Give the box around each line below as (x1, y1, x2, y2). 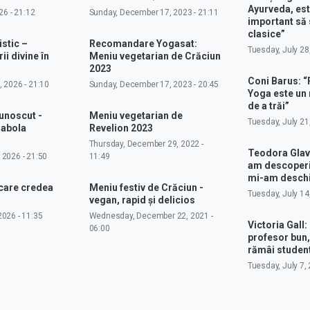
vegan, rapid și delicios (89, 194, 195, 206)
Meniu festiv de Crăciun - (89, 181, 203, 193)
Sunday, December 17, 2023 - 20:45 (89, 79, 219, 89)
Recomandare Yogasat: (89, 37, 197, 49)
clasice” (247, 28, 285, 39)
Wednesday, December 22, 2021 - (89, 210, 213, 221)
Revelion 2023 (89, 122, 153, 134)
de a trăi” (247, 100, 289, 111)
